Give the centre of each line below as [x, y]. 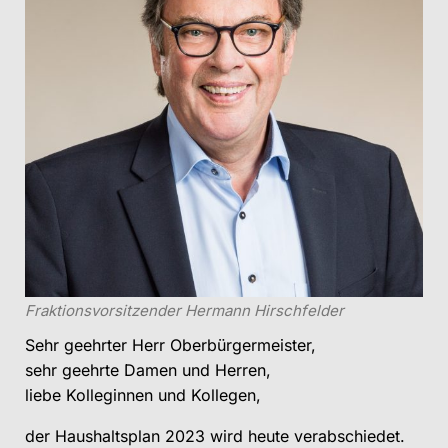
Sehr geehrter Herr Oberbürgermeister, [170, 345]
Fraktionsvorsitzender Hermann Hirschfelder [184, 311]
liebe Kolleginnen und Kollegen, [143, 395]
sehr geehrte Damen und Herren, [148, 370]
